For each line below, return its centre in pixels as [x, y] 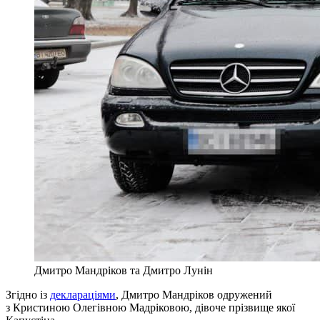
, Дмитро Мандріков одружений [194, 294]
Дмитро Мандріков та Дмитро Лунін [124, 270]
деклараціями [83, 294]
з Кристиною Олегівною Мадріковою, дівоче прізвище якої [150, 307]
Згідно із [28, 294]
